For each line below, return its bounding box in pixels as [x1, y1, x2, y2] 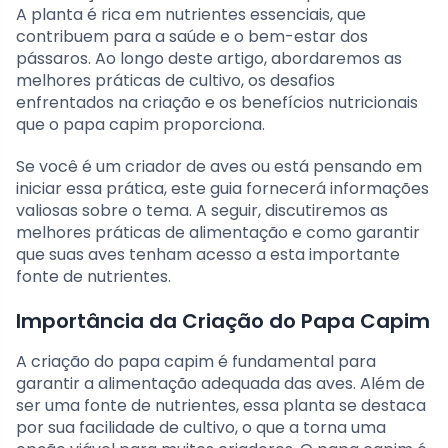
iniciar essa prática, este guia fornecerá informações [16, 177, 429, 201]
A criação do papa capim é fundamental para [16, 350, 376, 374]
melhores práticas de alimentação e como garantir [16, 221, 420, 245]
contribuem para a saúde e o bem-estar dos [16, 25, 368, 49]
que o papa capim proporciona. [16, 113, 265, 137]
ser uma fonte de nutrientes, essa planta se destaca [16, 394, 426, 418]
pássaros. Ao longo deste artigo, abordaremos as [16, 47, 402, 71]
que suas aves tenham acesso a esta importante [16, 243, 400, 267]
